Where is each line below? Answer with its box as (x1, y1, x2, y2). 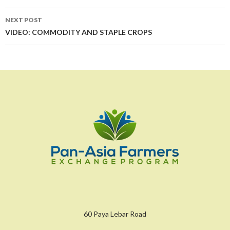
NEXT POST (5, 15, 42, 24)
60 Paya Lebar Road (84, 209, 146, 218)
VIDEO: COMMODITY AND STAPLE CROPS (5, 27, 152, 36)
